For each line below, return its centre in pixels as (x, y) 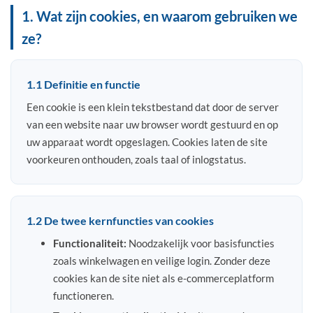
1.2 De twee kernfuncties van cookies (120, 220)
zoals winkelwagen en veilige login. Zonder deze (161, 261)
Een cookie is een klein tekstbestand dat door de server (153, 107)
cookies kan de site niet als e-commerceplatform (163, 278)
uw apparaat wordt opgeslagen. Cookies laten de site (147, 142)
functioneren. (83, 296)
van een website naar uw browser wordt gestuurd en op (152, 124)
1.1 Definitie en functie (83, 84)
